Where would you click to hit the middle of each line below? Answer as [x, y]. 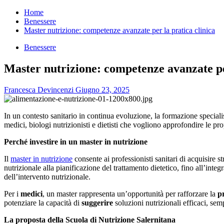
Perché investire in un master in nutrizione [76, 141]
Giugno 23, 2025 [102, 89]
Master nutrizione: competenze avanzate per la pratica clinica [119, 30]
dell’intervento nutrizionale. [47, 176]
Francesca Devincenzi [40, 89]
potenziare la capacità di [43, 202]
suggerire [97, 202]
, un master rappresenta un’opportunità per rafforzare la [130, 193]
